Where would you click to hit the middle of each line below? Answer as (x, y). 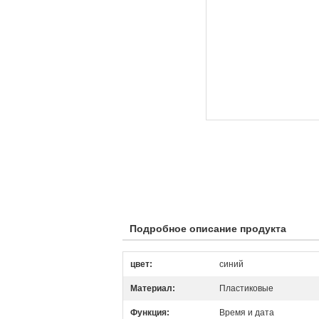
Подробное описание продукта (208, 229)
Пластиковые (246, 288)
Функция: (150, 313)
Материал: (153, 288)
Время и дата (247, 313)
